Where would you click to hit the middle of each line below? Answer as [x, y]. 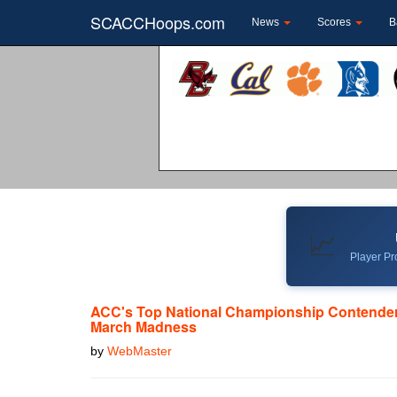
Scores [335, 22]
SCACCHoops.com [158, 22]
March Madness [144, 326]
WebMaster [140, 350]
